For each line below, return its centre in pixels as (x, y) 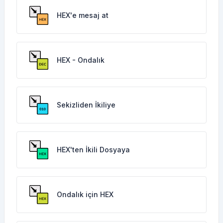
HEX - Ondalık (81, 60)
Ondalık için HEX (85, 194)
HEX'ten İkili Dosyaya (93, 150)
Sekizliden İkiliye (86, 105)
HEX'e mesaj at (83, 15)
